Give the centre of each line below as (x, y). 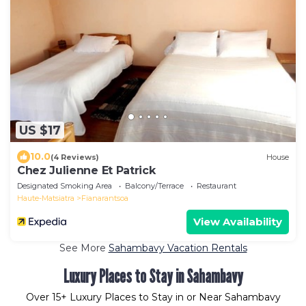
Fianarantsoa (105, 198)
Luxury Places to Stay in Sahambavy (153, 277)
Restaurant (217, 186)
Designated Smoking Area (65, 186)
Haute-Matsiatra (46, 198)
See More (84, 248)
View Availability (238, 222)
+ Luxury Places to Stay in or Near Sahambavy (170, 297)
